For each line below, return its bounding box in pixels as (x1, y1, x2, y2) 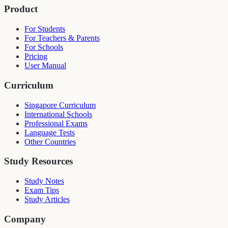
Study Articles (24, 195, 70, 204)
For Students (24, 24, 65, 34)
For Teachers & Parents (24, 34, 100, 43)
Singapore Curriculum (24, 100, 96, 109)
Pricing (24, 52, 47, 61)
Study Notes (24, 177, 64, 186)
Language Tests (24, 128, 75, 137)
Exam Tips (24, 186, 59, 195)
